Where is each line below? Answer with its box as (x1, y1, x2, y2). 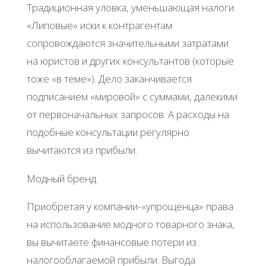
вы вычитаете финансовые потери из (26, 235, 197, 249)
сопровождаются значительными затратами (26, 36, 229, 50)
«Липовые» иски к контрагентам (26, 18, 172, 33)
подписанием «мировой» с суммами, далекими (26, 90, 237, 104)
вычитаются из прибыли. (26, 143, 137, 157)
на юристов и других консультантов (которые (26, 54, 234, 68)
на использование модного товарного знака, (26, 217, 235, 231)
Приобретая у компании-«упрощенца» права (26, 199, 233, 213)
